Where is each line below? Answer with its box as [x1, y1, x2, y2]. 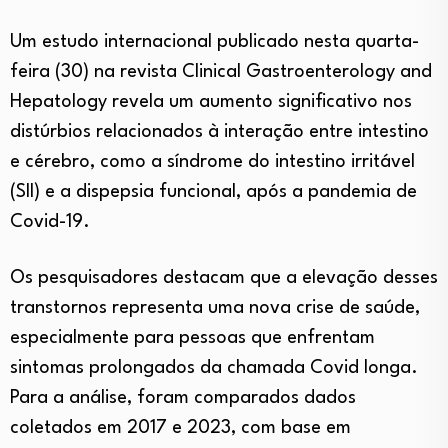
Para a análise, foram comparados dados [10, 389, 356, 408]
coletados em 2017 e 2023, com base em [10, 419, 351, 438]
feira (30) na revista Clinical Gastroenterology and [10, 63, 432, 82]
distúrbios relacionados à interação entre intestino [10, 123, 429, 142]
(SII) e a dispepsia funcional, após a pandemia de [10, 183, 417, 202]
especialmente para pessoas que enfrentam [10, 329, 375, 348]
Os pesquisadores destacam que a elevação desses [10, 269, 438, 288]
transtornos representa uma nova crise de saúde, [10, 299, 420, 318]
